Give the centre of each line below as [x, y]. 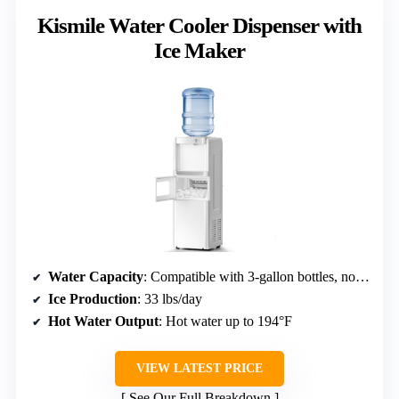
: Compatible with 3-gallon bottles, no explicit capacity [249, 277]
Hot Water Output [103, 322]
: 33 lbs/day [170, 299]
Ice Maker [199, 51]
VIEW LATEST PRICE [199, 369]
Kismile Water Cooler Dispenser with [199, 26]
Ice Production [93, 299]
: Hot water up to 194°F [225, 322]
